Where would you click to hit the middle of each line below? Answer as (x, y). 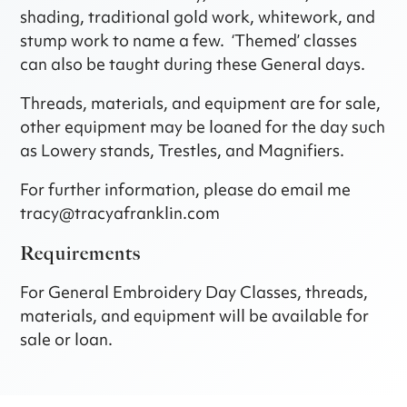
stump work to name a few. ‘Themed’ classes (189, 41)
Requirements (80, 253)
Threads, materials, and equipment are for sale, (201, 104)
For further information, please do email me (186, 190)
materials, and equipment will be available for (195, 316)
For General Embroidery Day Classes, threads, (194, 293)
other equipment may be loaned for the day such (203, 127)
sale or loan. (67, 340)
